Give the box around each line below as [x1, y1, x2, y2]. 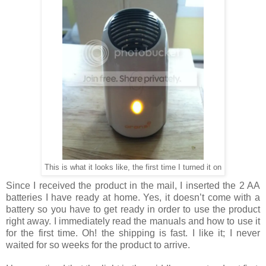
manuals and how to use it [147, 216, 261, 227]
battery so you [6, 204, 69, 215]
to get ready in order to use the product [90, 204, 260, 215]
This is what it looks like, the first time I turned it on [45, 163, 221, 172]
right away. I [6, 216, 59, 227]
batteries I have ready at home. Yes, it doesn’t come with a [6, 192, 260, 203]
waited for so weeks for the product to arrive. [6, 240, 190, 251]
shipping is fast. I [114, 228, 199, 239]
